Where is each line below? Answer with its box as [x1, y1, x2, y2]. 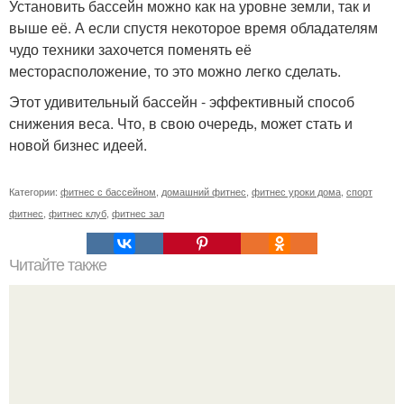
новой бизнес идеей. [9, 134, 147, 156]
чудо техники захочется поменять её [9, 39, 252, 60]
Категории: [9, 184, 60, 199]
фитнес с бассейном [60, 184, 156, 199]
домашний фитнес [161, 184, 246, 199]
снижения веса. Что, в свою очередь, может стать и [9, 113, 353, 134]
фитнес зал [112, 206, 164, 221]
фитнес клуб [49, 206, 106, 221]
